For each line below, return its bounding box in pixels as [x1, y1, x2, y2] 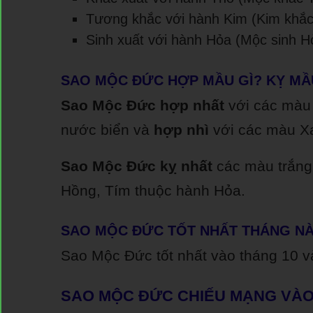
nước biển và [61, 122, 154, 138]
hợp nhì [154, 122, 209, 138]
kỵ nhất [156, 158, 212, 174]
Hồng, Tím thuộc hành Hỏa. [61, 182, 245, 198]
